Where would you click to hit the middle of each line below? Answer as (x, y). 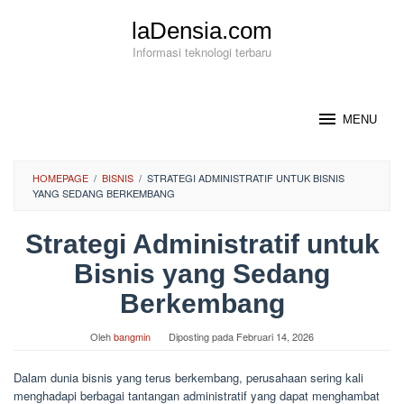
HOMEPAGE (60, 178)
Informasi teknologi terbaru (202, 52)
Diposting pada (202, 336)
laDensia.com (202, 31)
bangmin (132, 336)
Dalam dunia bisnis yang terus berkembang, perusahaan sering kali (188, 377)
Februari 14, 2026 (275, 336)
